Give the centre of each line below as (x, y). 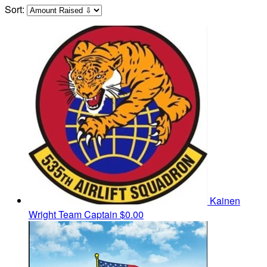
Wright (44, 215)
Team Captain (88, 215)
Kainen (225, 201)
